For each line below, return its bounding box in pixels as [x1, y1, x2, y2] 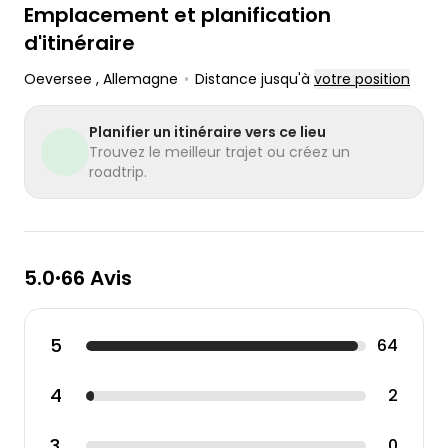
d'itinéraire [24, 28, 135, 57]
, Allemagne [96, 68, 178, 89]
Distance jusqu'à [195, 68, 314, 89]
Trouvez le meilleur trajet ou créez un [89, 141, 350, 162]
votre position [314, 68, 410, 89]
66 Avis [61, 263, 132, 292]
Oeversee [24, 68, 96, 89]
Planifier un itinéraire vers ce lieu [89, 121, 326, 142]
